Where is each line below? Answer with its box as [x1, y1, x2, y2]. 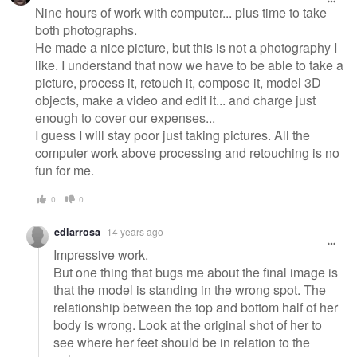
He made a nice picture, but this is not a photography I [35, 37, 337, 57]
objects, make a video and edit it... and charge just [35, 90, 316, 109]
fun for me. [35, 160, 94, 179]
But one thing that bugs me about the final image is [53, 262, 338, 281]
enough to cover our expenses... [35, 108, 215, 127]
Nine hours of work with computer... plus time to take [35, 2, 327, 22]
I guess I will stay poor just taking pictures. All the [35, 125, 310, 144]
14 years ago [107, 225, 163, 239]
